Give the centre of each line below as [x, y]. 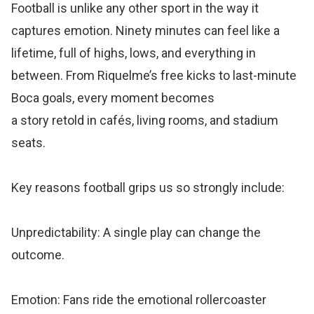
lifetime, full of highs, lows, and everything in [134, 53]
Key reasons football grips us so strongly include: [148, 187]
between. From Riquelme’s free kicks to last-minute [154, 75]
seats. [29, 142]
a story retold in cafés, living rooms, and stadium [145, 120]
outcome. [38, 254]
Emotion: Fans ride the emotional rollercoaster [139, 299]
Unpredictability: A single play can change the [136, 232]
